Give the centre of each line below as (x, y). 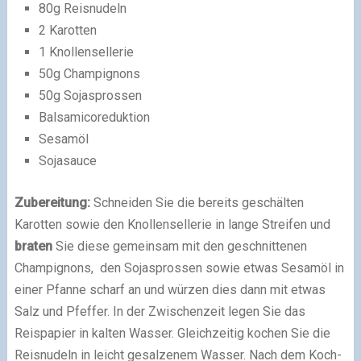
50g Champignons (89, 74)
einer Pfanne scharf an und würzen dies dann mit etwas (170, 290)
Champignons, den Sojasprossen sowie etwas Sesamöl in (179, 268)
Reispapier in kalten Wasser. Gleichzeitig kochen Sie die (172, 334)
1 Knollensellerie (86, 52)
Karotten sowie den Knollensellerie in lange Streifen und (172, 225)
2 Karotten (67, 31)
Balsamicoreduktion (94, 118)
